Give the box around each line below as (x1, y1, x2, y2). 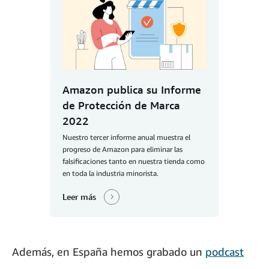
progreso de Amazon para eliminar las (62, 144, 183, 154)
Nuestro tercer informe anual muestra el (62, 132, 190, 142)
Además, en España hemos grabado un (12, 245, 205, 259)
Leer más (62, 192, 96, 202)
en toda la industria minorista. (62, 168, 159, 178)
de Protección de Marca (62, 98, 180, 112)
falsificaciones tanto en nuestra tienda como (62, 156, 205, 166)
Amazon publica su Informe (62, 82, 201, 96)
